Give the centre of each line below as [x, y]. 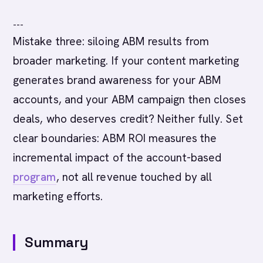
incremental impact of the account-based [117, 158]
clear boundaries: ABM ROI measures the [115, 138]
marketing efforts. [58, 196]
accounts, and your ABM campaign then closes [130, 100]
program [35, 177]
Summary [56, 242]
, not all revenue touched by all [134, 177]
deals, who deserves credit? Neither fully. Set [128, 119]
